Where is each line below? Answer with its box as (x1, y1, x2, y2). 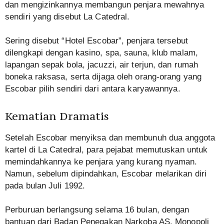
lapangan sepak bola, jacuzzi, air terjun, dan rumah (5, 60, 198, 70)
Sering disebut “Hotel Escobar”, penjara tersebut (5, 36, 188, 46)
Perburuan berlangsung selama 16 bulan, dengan (5, 205, 189, 215)
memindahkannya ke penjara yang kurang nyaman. (5, 157, 197, 167)
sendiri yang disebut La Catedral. (5, 12, 130, 22)
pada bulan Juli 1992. (5, 181, 85, 191)
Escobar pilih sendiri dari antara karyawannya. (5, 84, 180, 94)
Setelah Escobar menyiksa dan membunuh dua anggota (5, 133, 215, 143)
